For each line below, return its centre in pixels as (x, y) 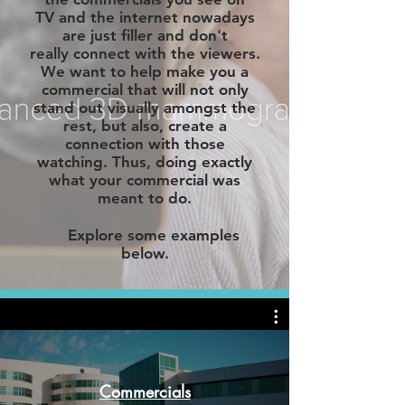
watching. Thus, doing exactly (145, 162)
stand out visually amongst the (145, 108)
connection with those (145, 144)
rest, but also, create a (145, 126)
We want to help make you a (145, 71)
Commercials (145, 391)
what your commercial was (145, 180)
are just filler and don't (145, 35)
